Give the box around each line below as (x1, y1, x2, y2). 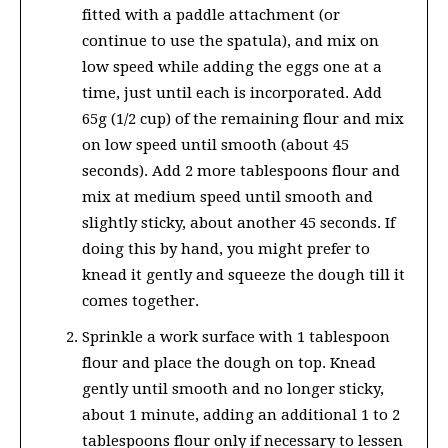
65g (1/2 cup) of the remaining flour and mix (82, 109, 404, 128)
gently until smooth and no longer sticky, (82, 379, 384, 398)
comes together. (82, 291, 199, 310)
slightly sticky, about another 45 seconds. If (82, 213, 395, 232)
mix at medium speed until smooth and (82, 187, 373, 206)
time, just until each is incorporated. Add (82, 83, 382, 102)
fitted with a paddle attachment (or (82, 5, 340, 24)
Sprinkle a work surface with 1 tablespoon (82, 327, 390, 346)
